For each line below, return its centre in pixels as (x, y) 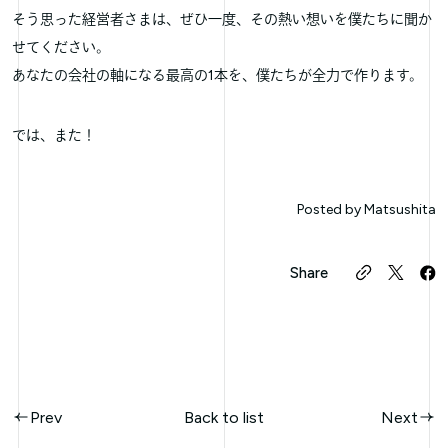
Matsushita (399, 209)
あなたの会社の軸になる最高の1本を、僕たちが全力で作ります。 (217, 75)
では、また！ (54, 135)
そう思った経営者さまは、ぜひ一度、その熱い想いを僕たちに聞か (222, 19)
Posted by (328, 209)
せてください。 (61, 47)
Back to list (224, 417)
